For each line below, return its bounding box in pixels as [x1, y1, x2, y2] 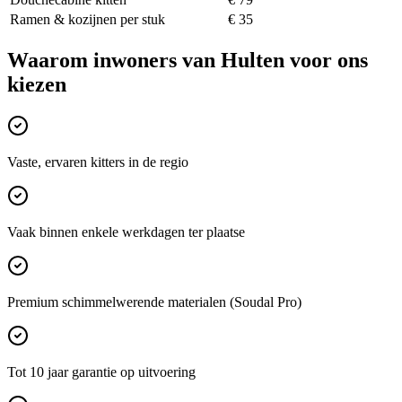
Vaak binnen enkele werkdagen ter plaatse [7, 223, 245, 240]
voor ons [284, 48, 368, 72]
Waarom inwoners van [7, 48, 221, 72]
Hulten [221, 48, 284, 72]
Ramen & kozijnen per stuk [10, 11, 165, 27]
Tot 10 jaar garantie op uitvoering [7, 363, 196, 380]
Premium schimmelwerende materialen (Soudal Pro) [7, 293, 301, 310]
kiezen [7, 72, 66, 96]
